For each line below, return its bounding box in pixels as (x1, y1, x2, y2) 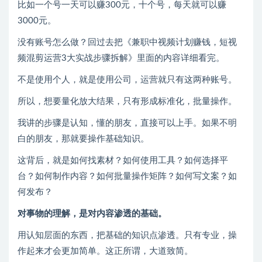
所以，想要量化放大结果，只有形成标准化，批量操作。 (18, 97, 237, 106)
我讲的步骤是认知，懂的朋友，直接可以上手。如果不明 (18, 119, 237, 128)
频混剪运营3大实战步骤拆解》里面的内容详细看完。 (18, 54, 225, 63)
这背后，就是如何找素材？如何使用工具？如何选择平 (18, 156, 228, 166)
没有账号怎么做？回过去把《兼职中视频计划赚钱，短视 (18, 38, 237, 47)
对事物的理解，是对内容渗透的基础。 (18, 209, 167, 219)
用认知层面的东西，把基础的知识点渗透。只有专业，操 (18, 231, 237, 240)
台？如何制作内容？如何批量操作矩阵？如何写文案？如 (18, 172, 237, 181)
